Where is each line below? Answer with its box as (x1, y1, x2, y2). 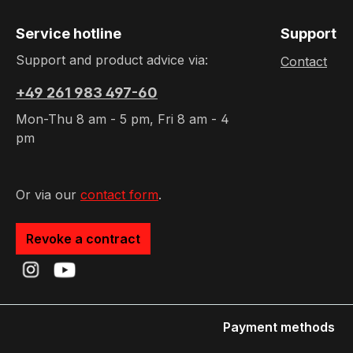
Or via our (16, 187, 80, 203)
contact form (80, 187, 158, 203)
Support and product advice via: (16, 52, 208, 68)
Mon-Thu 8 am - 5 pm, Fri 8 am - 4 (16, 111, 229, 127)
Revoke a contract (26, 231, 140, 247)
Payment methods (223, 319, 335, 335)
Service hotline (16, 25, 121, 42)
